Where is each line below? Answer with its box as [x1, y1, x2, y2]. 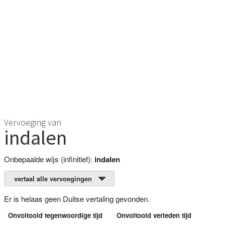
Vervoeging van [4, 116, 61, 128]
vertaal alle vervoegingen [14, 174, 92, 184]
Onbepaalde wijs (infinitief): [4, 153, 94, 164]
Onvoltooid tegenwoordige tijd [8, 210, 102, 220]
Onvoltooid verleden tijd [117, 210, 191, 220]
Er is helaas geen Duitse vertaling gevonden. [4, 193, 150, 204]
